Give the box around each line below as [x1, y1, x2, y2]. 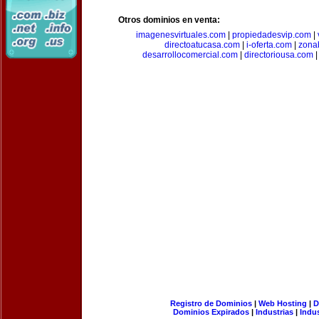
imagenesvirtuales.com [135, 30, 226, 40]
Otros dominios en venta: [118, 15, 220, 25]
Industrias [256, 308, 293, 316]
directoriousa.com [244, 50, 313, 60]
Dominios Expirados [173, 308, 249, 316]
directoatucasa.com [164, 40, 240, 50]
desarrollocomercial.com [142, 50, 238, 60]
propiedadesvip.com [231, 30, 311, 40]
